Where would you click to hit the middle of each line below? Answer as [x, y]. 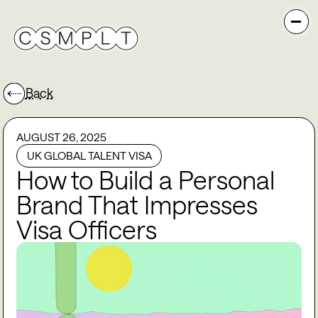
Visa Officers [87, 230]
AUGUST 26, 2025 [62, 137]
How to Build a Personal [146, 180]
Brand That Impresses [137, 205]
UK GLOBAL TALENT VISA [89, 156]
